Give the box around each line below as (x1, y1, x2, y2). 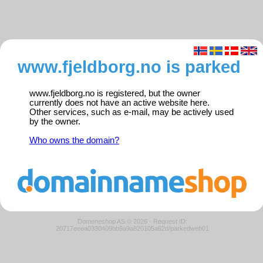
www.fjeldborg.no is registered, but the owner (29, 89, 200, 99)
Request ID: (153, 217, 187, 225)
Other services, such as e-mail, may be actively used (29, 107, 234, 117)
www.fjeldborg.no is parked (18, 57, 241, 77)
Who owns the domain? (29, 136, 119, 146)
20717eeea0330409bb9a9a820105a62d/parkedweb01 (55, 224, 209, 232)
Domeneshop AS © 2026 (77, 217, 147, 225)
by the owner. (29, 117, 80, 127)
